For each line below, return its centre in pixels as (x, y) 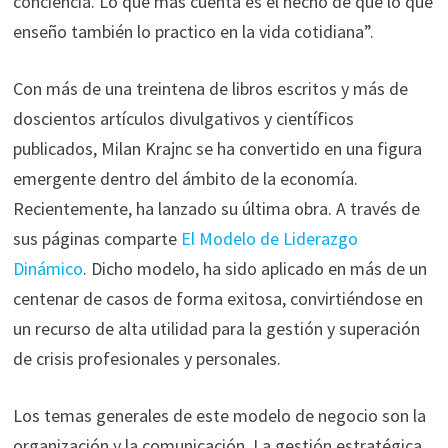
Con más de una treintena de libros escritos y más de (210, 88)
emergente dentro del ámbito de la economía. (185, 178)
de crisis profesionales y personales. (146, 358)
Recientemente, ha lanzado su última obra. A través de (216, 208)
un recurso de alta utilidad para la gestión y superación (216, 328)
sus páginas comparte (96, 238)
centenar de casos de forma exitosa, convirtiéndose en (217, 298)
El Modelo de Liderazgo (269, 238)
